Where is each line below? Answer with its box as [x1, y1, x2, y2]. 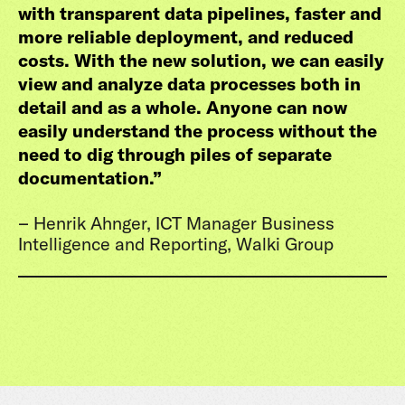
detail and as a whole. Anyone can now [18, 96, 347, 118]
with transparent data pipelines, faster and [18, 2, 381, 24]
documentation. [18, 166, 153, 189]
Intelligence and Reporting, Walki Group [18, 232, 334, 255]
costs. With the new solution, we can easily [18, 49, 384, 71]
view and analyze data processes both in [18, 72, 361, 95]
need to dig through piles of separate [18, 143, 332, 165]
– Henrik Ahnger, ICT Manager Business [18, 212, 334, 234]
